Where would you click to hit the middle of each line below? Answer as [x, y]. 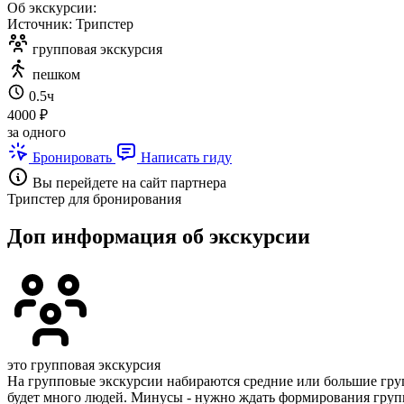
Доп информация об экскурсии [159, 237]
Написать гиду [184, 157]
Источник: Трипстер [70, 23]
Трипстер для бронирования [94, 198]
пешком [55, 74]
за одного [37, 132]
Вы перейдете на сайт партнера [128, 182]
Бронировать [72, 157]
